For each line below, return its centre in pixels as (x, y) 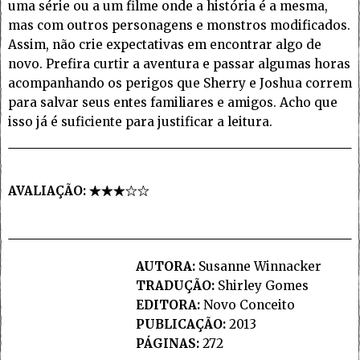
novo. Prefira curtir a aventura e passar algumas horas (179, 64)
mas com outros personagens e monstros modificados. (179, 26)
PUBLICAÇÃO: (180, 325)
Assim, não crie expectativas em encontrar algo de (165, 45)
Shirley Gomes (261, 286)
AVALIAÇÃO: (49, 191)
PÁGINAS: (167, 344)
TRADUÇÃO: (175, 286)
